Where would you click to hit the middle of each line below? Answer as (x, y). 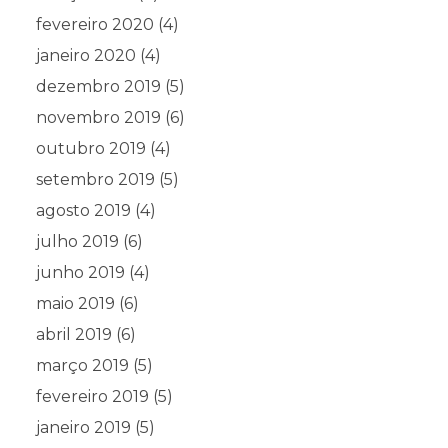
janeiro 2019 (83, 427)
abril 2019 (74, 334)
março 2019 (82, 365)
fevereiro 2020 (95, 24)
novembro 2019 (98, 117)
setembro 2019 (95, 179)
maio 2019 (75, 303)
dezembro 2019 (98, 86)
